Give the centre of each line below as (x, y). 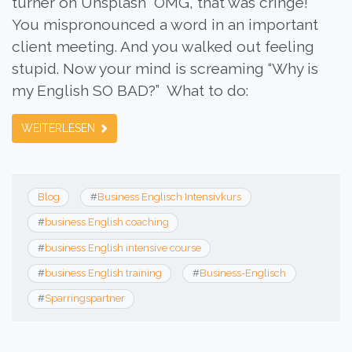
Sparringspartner (84, 299)
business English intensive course (123, 247)
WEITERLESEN (60, 128)
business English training (103, 273)
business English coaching (106, 222)
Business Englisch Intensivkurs (169, 197)
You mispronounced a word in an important (165, 24)
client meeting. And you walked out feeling (163, 46)
